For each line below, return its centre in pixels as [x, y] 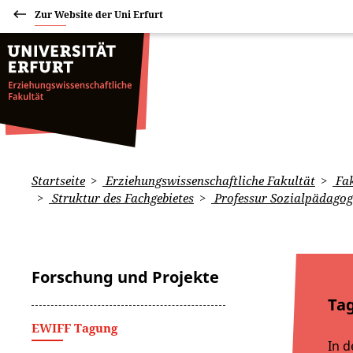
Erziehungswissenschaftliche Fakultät [209, 180]
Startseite [58, 180]
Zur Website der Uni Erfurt [99, 15]
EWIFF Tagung [74, 328]
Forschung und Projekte [125, 277]
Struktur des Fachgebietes [121, 198]
